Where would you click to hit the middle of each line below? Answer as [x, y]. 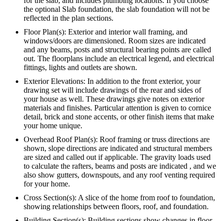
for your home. [47, 184]
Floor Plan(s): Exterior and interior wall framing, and [106, 32]
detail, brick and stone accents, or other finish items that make [119, 117]
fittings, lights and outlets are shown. [80, 67]
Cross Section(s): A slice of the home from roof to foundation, [119, 198]
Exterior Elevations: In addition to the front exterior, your [112, 81]
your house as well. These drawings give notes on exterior [114, 99]
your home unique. [53, 126]
